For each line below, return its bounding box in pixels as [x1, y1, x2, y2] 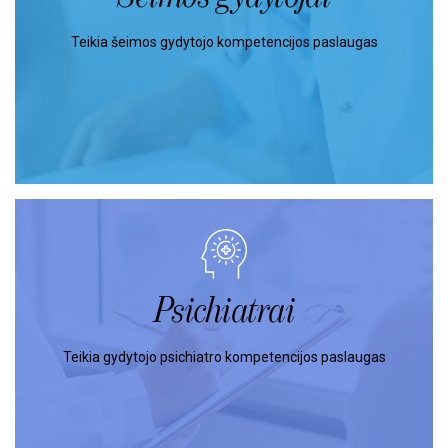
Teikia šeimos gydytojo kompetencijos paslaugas [70, 34, 378, 50]
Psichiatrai [153, 287, 295, 332]
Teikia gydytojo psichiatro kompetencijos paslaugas [62, 349, 386, 365]
